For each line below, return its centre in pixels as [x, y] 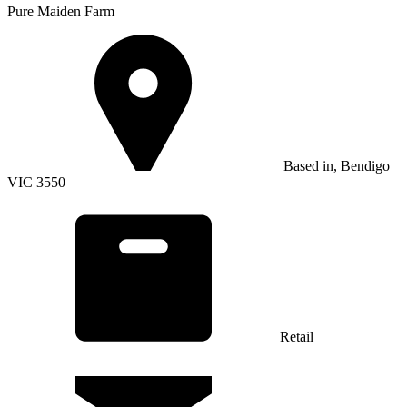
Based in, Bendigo [335, 166]
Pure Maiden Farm [61, 11]
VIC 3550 [36, 182]
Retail [297, 337]
